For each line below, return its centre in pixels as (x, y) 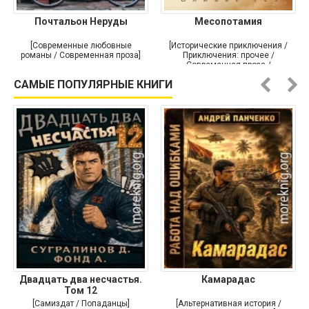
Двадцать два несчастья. (81, 279)
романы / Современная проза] (81, 55)
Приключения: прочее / (228, 55)
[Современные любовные (81, 45)
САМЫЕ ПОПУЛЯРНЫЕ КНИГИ (93, 84)
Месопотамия (228, 21)
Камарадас (228, 279)
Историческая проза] (228, 74)
